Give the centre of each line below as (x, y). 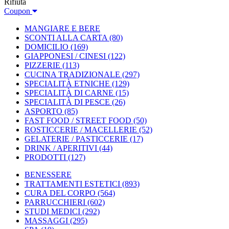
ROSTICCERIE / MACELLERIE (81, 130)
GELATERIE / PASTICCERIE (76, 139)
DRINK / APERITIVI (61, 148)
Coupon (18, 11)
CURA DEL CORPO (60, 193)
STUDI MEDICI (52, 211)
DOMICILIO (47, 47)
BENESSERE (48, 175)
